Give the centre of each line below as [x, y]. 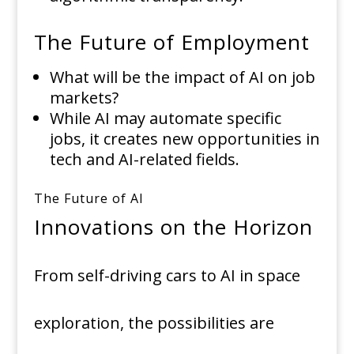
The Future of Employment [171, 42]
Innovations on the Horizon [173, 227]
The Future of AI [88, 199]
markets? [84, 98]
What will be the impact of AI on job [182, 77]
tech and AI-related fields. [144, 160]
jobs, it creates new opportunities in [185, 139]
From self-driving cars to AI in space [167, 276]
